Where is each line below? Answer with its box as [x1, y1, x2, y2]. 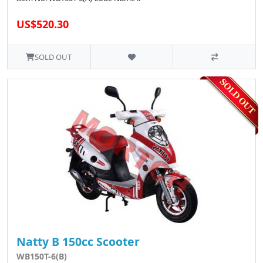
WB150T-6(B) [16, 250, 67, 262]
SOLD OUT [35, 51, 72, 62]
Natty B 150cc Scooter [16, 233, 140, 249]
